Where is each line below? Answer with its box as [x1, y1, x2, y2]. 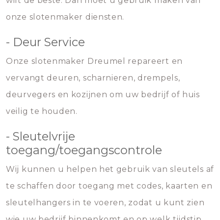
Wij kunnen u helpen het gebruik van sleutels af [6, 165, 214, 174]
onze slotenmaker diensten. [6, 12, 125, 22]
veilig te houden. [6, 107, 78, 116]
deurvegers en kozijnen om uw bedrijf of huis [6, 90, 200, 99]
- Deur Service [6, 35, 85, 49]
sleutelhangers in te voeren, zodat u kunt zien [6, 198, 205, 207]
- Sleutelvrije [6, 129, 75, 143]
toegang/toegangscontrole [6, 143, 162, 157]
